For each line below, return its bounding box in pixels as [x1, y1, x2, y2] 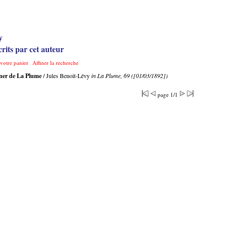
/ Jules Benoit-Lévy [42, 71, 91, 80]
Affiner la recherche [32, 59, 79, 66]
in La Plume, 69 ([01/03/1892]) [91, 71, 168, 80]
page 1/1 [156, 91, 179, 98]
